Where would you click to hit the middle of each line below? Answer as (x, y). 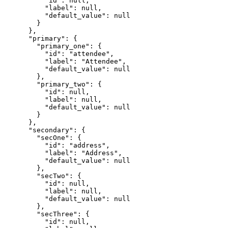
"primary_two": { (53, 84)
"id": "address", (57, 146)
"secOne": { (43, 138)
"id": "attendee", (59, 54)
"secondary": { (45, 130)
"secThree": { (47, 214)
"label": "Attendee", (65, 62)
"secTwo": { (43, 176)
